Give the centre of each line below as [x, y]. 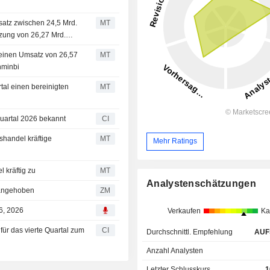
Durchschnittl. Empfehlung [190, 232]
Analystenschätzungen [201, 183]
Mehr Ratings [175, 141]
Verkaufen [184, 211]
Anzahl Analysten [175, 250]
